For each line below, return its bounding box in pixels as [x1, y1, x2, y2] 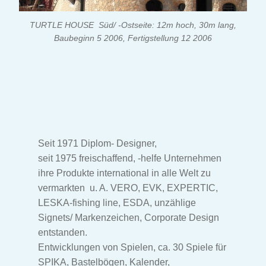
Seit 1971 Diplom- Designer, [38, 138, 157, 148]
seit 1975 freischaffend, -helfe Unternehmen [38, 153, 221, 163]
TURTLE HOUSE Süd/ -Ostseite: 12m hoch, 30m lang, [30, 20, 236, 30]
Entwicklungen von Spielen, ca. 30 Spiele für [38, 242, 226, 252]
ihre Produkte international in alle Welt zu [38, 167, 211, 178]
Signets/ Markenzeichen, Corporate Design [38, 212, 219, 223]
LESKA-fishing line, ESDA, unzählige [38, 197, 196, 208]
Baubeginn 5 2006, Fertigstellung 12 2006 [54, 33, 212, 43]
